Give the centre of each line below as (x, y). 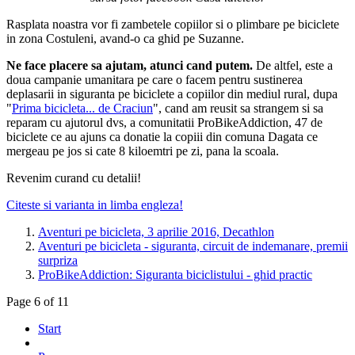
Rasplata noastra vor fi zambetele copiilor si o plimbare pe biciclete (173, 25)
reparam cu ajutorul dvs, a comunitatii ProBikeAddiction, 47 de (164, 123)
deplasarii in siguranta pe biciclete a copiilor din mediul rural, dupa (172, 94)
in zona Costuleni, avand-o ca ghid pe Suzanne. (125, 39)
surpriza (58, 261)
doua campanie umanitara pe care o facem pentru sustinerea (155, 80)
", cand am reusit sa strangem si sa (238, 109)
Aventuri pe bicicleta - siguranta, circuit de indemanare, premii (193, 246)
